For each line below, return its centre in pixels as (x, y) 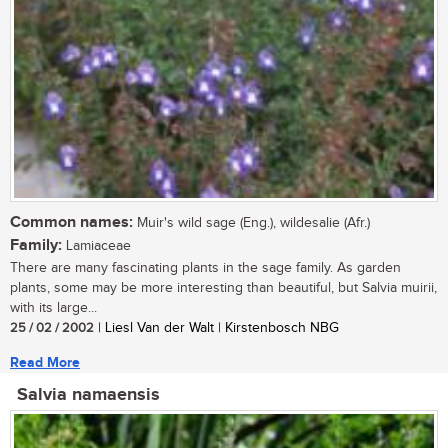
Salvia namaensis (88, 395)
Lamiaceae (96, 246)
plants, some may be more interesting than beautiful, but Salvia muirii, (223, 288)
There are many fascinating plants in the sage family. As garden (205, 268)
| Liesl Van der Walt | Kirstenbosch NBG (216, 328)
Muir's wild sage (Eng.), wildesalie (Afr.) (251, 223)
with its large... (53, 308)
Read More (45, 363)
